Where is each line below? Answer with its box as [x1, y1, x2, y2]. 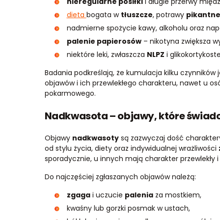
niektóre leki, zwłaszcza [66, 49, 147, 59]
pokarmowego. [44, 88, 96, 98]
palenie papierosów [66, 36, 141, 46]
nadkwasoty [72, 133, 119, 143]
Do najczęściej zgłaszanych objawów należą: [44, 171, 196, 182]
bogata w [86, 9, 121, 20]
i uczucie [90, 190, 125, 200]
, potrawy [152, 9, 186, 20]
